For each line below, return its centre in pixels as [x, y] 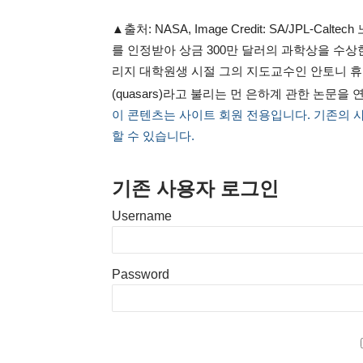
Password [141, 274]
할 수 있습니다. [153, 136]
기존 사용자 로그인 [195, 188]
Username [142, 216]
